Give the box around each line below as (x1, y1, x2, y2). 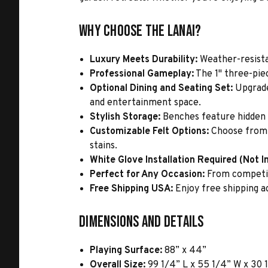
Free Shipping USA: (90, 183, 173, 195)
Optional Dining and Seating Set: (90, 83, 233, 95)
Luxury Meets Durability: (90, 54, 198, 66)
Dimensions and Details (79, 213, 204, 232)
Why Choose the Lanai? (79, 22, 202, 41)
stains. (90, 140, 118, 152)
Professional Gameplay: (90, 68, 194, 80)
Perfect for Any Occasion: (90, 169, 205, 181)
